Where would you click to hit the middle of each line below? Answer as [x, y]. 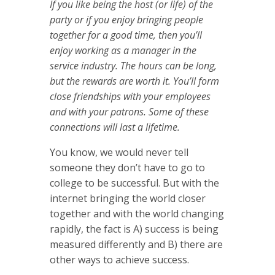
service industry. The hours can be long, [133, 65]
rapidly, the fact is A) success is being [134, 229]
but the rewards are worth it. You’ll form [134, 81]
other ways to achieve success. [119, 259]
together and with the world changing [137, 213]
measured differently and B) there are [136, 244]
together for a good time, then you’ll [126, 35]
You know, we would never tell [119, 152]
